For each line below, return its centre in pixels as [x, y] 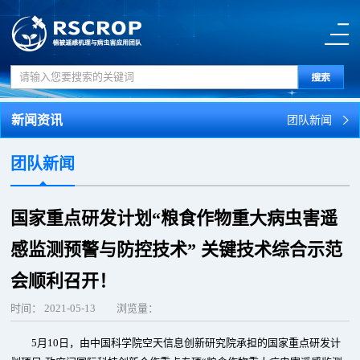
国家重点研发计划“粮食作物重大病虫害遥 [174, 218]
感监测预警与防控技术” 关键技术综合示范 [177, 250]
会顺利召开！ [64, 281]
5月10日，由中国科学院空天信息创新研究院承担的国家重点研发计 [186, 343]
